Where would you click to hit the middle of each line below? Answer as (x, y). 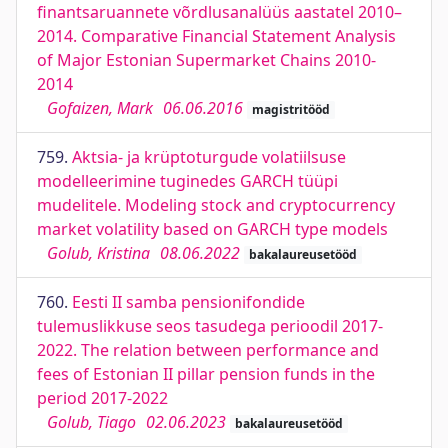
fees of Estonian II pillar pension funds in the (206, 374)
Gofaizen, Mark (100, 108)
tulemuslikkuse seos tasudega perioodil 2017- (210, 326)
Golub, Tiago (91, 422)
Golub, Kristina (98, 253)
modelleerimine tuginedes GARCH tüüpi (187, 181)
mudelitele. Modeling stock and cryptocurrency (216, 205)
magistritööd (290, 109)
